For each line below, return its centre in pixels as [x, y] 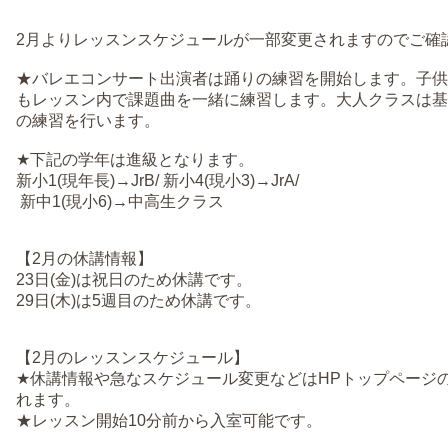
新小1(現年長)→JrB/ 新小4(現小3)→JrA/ [157, 180]
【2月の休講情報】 [84, 258]
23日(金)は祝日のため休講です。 [134, 279]
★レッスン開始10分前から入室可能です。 [169, 420]
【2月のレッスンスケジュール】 [132, 357]
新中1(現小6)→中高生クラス [120, 201]
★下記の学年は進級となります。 [135, 159]
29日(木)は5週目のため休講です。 [138, 300]
